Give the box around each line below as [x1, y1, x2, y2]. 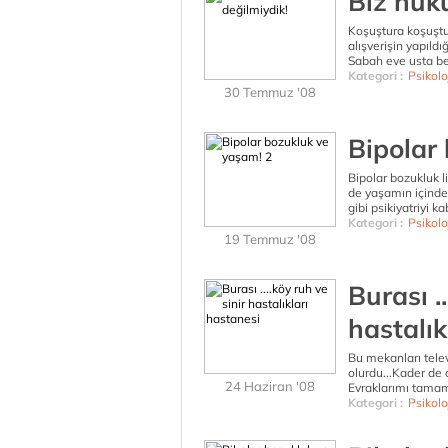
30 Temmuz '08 [224, 84, 316, 100]
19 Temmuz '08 [224, 231, 316, 247]
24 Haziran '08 [225, 378, 315, 394]
